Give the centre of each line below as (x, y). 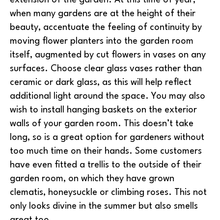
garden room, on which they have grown (92, 179)
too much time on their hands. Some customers (106, 151)
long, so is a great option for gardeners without (107, 137)
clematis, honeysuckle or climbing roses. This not (108, 192)
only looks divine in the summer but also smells (104, 206)
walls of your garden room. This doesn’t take (102, 124)
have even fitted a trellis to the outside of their (106, 165)
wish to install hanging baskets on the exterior (103, 110)
